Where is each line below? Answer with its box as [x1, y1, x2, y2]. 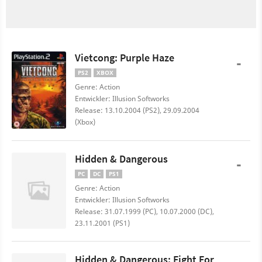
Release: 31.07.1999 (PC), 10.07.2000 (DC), [75, 206, 214, 216]
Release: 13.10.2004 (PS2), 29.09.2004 [75, 105, 199, 115]
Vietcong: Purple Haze [75, 51, 174, 64]
